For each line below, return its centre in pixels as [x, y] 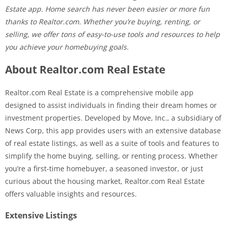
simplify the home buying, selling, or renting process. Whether [111, 156]
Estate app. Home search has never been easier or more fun [107, 9]
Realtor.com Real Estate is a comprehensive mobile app [99, 93]
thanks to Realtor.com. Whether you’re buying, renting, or [103, 22]
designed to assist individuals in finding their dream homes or [111, 105]
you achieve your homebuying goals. [67, 47]
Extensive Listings [41, 216]
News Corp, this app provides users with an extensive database [113, 131]
